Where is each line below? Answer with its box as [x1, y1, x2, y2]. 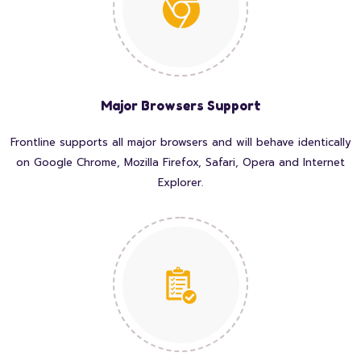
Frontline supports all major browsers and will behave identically [10, 135, 351, 151]
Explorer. [158, 175, 203, 191]
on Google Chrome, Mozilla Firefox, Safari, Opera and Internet [16, 155, 345, 171]
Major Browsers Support [100, 98, 261, 114]
